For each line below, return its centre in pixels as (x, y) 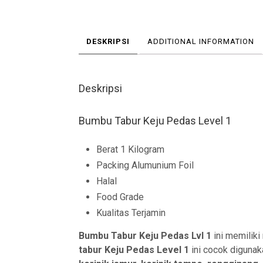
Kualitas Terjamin (131, 213)
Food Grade (120, 197)
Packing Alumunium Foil (145, 165)
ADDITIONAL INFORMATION (201, 41)
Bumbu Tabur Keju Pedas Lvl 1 (146, 236)
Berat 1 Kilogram (131, 149)
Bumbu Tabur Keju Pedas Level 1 (155, 121)
